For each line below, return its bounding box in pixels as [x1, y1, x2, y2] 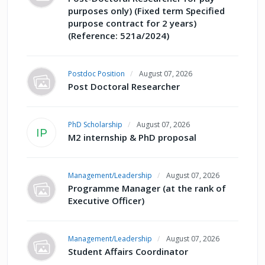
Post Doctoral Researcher [68, 80, 180, 93]
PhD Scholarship [68, 119, 122, 130]
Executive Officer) [68, 195, 144, 207]
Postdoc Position [68, 69, 125, 79]
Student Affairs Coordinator [68, 245, 188, 258]
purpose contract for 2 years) [68, 17, 196, 30]
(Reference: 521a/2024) [68, 30, 169, 42]
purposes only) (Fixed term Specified [68, 5, 225, 17]
